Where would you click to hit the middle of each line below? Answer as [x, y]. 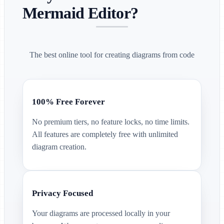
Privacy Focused [62, 193]
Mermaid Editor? [80, 13]
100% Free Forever [68, 101]
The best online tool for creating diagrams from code [112, 55]
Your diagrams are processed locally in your [101, 213]
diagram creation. [59, 147]
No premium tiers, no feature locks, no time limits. [110, 122]
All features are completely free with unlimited [105, 134]
